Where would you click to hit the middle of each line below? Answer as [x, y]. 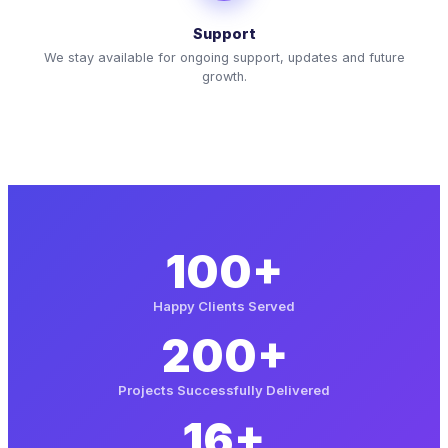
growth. [224, 76]
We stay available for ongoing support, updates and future [224, 57]
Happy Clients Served [224, 305]
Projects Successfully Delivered [224, 389]
